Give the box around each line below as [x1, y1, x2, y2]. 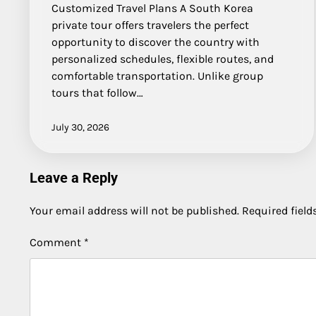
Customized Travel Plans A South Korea [51, 1, 253, 16]
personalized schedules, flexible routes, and [51, 52, 274, 66]
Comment [30, 236, 84, 250]
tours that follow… [51, 86, 143, 100]
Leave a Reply [30, 169, 118, 187]
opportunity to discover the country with [51, 35, 260, 49]
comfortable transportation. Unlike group [51, 69, 263, 83]
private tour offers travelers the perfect [51, 18, 249, 32]
